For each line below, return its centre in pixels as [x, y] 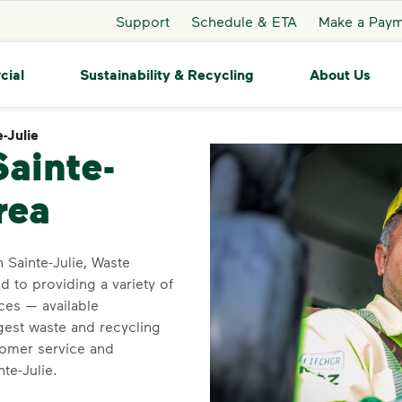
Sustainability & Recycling [166, 74]
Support [142, 21]
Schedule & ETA [244, 21]
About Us [340, 74]
